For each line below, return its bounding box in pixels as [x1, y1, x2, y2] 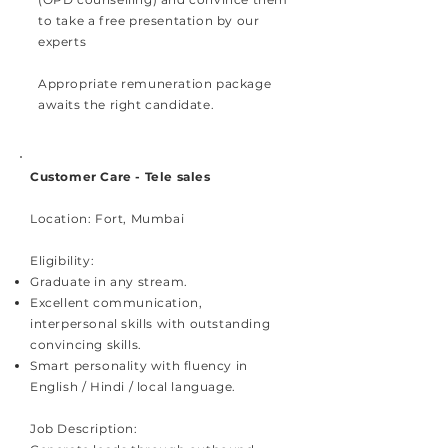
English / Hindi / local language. [30, 379, 236, 394]
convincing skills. [30, 337, 142, 352]
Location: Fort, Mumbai [30, 211, 185, 226]
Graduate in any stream [30, 274, 185, 289]
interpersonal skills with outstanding [30, 316, 271, 331]
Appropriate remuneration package [38, 76, 272, 91]
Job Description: [30, 421, 138, 436]
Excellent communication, [30, 295, 203, 310]
